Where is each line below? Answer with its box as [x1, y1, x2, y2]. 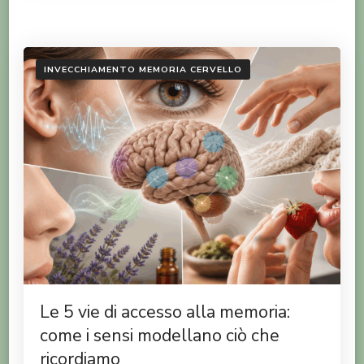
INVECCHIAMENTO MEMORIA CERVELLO [44, 63, 242, 76]
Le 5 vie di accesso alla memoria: [40, 300, 290, 325]
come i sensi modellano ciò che [40, 323, 279, 349]
